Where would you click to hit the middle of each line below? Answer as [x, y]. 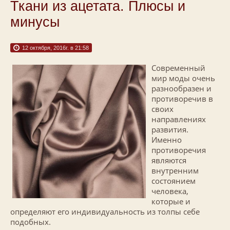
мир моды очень [183, 78]
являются [169, 160]
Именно [167, 139]
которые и [171, 201]
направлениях [179, 119]
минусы [35, 22]
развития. [170, 129]
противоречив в [182, 98]
